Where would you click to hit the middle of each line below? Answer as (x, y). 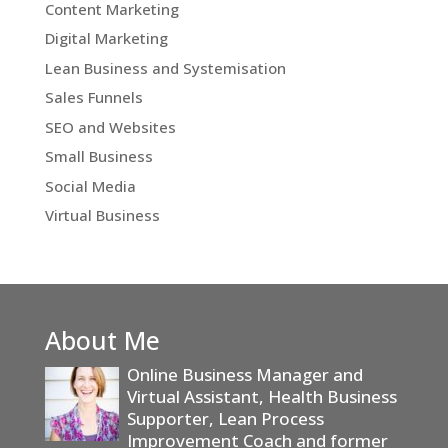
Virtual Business (102, 215)
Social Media (90, 185)
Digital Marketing (106, 38)
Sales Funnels (93, 97)
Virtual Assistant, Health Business (261, 397)
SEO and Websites (110, 126)
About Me (102, 340)
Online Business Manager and (244, 375)
